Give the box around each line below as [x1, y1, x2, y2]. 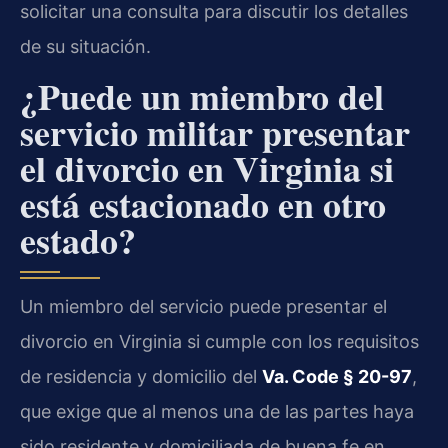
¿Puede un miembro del [20, 70, 384, 123]
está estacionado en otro [20, 178, 386, 231]
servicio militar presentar [20, 106, 410, 159]
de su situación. [20, 35, 151, 57]
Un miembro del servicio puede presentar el [20, 296, 387, 318]
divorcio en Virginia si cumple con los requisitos [20, 331, 419, 353]
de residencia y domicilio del [20, 366, 262, 388]
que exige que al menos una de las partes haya [20, 401, 414, 423]
